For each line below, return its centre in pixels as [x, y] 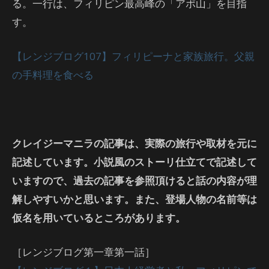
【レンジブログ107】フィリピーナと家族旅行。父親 [133, 56]
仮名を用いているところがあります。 [99, 218]
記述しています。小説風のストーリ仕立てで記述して [134, 162]
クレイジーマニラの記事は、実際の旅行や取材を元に [134, 143]
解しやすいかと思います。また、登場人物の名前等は [134, 199]
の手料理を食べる [53, 75]
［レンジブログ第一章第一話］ [83, 252]
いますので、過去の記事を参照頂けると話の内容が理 [134, 180]
